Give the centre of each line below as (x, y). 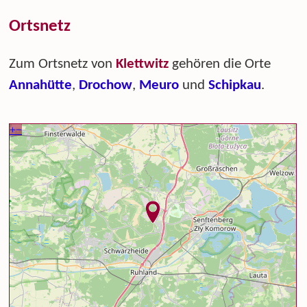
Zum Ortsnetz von (63, 64)
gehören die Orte (220, 64)
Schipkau (235, 85)
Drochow (106, 85)
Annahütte (41, 85)
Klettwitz (143, 64)
